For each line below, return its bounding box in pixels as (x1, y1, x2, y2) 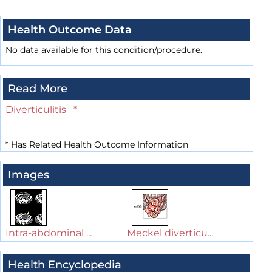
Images (8, 168, 49, 182)
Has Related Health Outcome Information (8, 139, 188, 151)
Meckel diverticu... (127, 227, 213, 239)
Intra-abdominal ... (5, 227, 92, 239)
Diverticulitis (5, 104, 66, 116)
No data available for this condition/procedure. (5, 44, 202, 56)
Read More (8, 82, 67, 96)
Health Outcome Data (8, 23, 132, 37)
